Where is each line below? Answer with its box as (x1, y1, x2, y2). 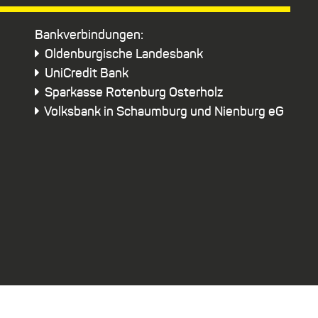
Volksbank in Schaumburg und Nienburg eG (41, 105, 284, 119)
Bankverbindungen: (34, 28, 143, 42)
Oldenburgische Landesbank (41, 48, 203, 61)
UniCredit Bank (41, 67, 128, 80)
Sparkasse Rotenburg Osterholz (41, 86, 223, 99)
